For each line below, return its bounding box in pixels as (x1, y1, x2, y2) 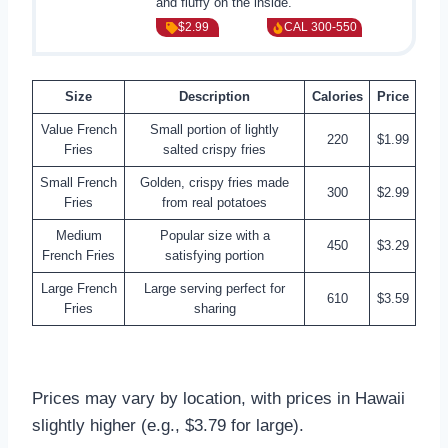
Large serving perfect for (144, 281, 285, 297)
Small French (40, 175, 117, 191)
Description (179, 89, 250, 105)
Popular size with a (159, 228, 270, 244)
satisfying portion (165, 248, 264, 264)
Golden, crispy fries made (140, 175, 289, 191)
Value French (40, 122, 117, 138)
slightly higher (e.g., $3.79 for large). (32, 416, 304, 436)
